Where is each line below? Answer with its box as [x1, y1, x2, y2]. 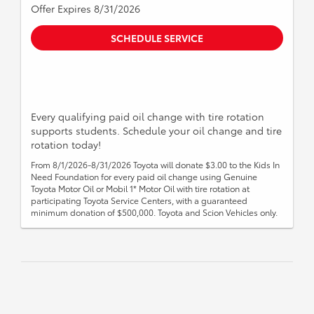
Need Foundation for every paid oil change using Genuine [31, 170, 257, 182]
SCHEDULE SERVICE [111, 30, 203, 45]
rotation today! [31, 137, 101, 151]
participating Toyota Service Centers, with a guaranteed [31, 193, 247, 206]
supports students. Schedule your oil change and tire [31, 123, 282, 137]
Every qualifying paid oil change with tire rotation [31, 109, 264, 123]
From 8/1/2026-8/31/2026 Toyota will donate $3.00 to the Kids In [31, 158, 280, 170]
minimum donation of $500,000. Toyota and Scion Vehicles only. [31, 205, 278, 218]
